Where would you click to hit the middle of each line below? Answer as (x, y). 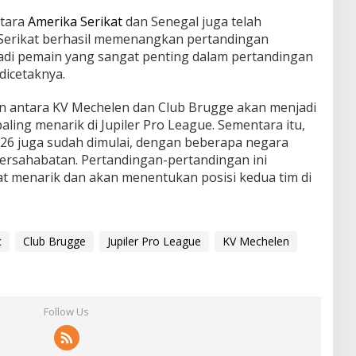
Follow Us (67, 311)
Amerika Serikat (75, 21)
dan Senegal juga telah (192, 21)
